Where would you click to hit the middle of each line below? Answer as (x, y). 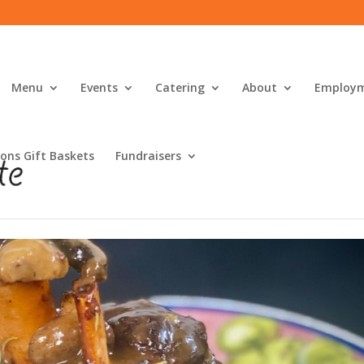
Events (100, 87)
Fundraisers (149, 156)
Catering (180, 87)
